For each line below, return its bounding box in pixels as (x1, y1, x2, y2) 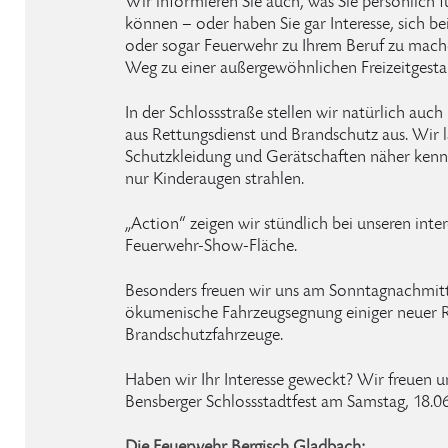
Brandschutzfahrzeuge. (125, 327, 283, 345)
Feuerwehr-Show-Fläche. (125, 238, 297, 256)
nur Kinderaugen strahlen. (125, 171, 304, 189)
